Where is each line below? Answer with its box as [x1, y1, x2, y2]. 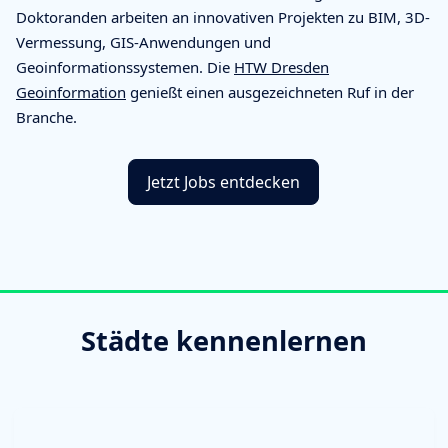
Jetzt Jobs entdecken [146, 170, 300, 193]
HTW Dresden [234, 56, 329, 77]
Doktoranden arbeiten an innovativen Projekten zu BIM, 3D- [16, 6, 430, 27]
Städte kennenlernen [81, 321, 367, 359]
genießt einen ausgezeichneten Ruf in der [126, 81, 414, 102]
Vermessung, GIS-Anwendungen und [16, 31, 271, 52]
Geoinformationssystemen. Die [16, 56, 234, 77]
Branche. [16, 106, 77, 127]
